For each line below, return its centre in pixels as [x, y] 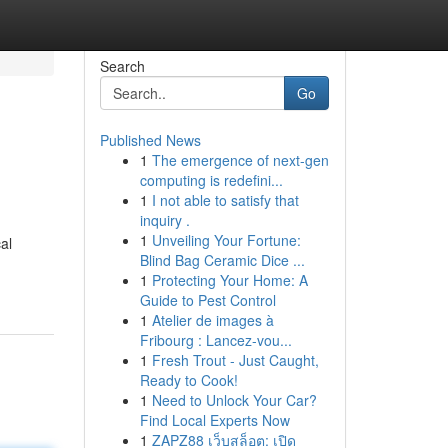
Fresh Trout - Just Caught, [235, 360]
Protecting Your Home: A [229, 280]
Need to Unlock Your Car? [234, 400]
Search [122, 66]
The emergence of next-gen [240, 160]
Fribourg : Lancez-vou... [215, 340]
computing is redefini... [211, 180]
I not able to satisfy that [225, 200]
